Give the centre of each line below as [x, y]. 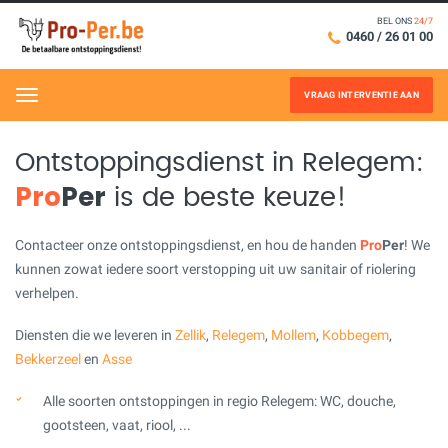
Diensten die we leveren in [95, 334]
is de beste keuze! [226, 197]
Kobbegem [355, 334]
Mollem [293, 334]
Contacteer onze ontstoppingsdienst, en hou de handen [187, 244]
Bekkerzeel [48, 358]
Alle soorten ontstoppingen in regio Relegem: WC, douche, [219, 400]
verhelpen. [47, 292]
